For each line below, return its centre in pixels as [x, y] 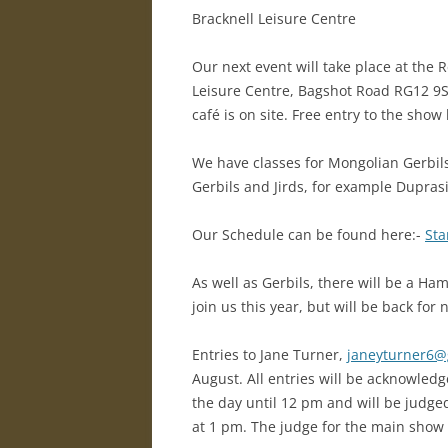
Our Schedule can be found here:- [308, 234]
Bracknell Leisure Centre [274, 18]
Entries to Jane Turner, [269, 354]
